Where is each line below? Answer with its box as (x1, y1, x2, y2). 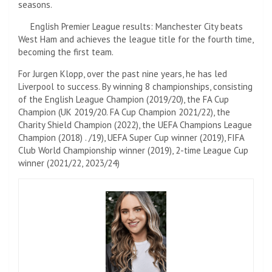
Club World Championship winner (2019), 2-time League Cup (18, 144, 248, 156)
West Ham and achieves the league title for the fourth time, (18, 33, 253, 45)
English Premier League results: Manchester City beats (28, 20, 243, 32)
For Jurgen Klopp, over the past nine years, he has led (18, 67, 227, 80)
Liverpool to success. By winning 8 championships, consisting (18, 80, 253, 92)
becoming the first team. (18, 46, 114, 58)
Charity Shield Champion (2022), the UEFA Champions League (18, 118, 252, 131)
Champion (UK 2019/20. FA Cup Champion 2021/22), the (18, 106, 230, 118)
